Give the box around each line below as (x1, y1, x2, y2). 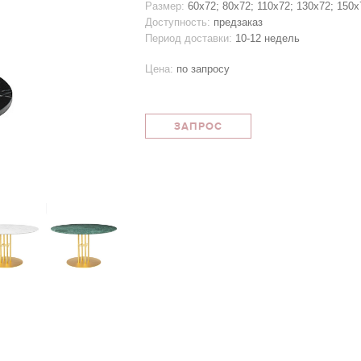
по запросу (176, 63, 230, 75)
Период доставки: (145, 32, 232, 44)
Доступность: (145, 16, 210, 28)
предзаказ (214, 16, 263, 28)
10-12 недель (235, 32, 300, 44)
